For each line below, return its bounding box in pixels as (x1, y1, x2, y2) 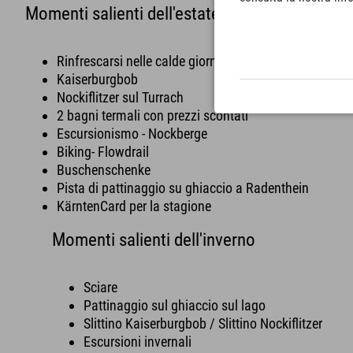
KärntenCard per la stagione (57, 198, 211, 215)
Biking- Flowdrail (57, 143, 149, 161)
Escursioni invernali (84, 333, 192, 351)
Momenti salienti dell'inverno (52, 229, 256, 251)
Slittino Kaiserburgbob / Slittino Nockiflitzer (84, 315, 323, 333)
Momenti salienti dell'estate (25, 3, 220, 24)
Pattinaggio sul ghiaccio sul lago (84, 297, 266, 314)
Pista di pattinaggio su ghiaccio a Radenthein (57, 180, 309, 197)
